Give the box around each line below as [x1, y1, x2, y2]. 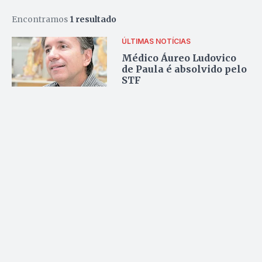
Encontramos [12, 13, 70, 25]
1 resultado [70, 13, 116, 25]
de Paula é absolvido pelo [122, 63, 247, 75]
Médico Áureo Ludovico [122, 52, 237, 64]
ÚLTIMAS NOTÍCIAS [122, 37, 191, 46]
